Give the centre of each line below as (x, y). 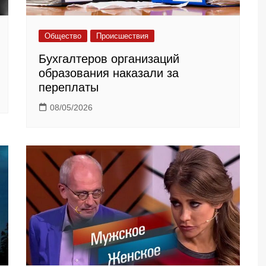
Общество (63, 36)
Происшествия (122, 36)
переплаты (69, 87)
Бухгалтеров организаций (109, 58)
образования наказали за (109, 73)
